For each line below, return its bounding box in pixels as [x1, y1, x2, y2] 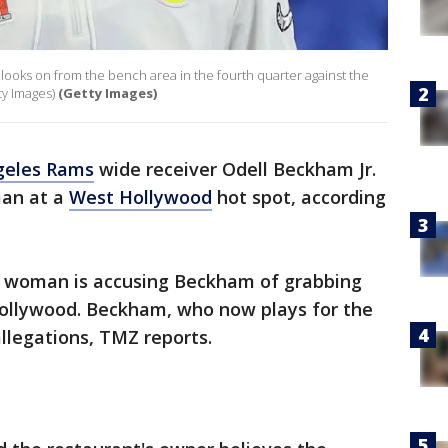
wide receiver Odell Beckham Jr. [94, 157, 376, 182]
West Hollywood [69, 185, 212, 210]
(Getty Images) [58, 84, 157, 103]
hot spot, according [212, 185, 386, 210]
